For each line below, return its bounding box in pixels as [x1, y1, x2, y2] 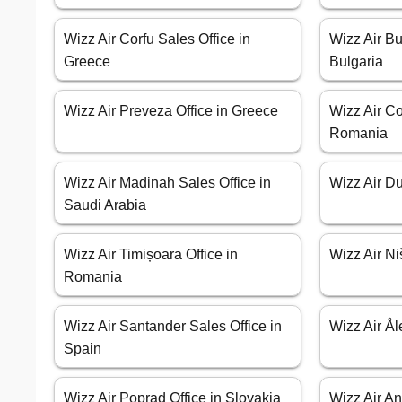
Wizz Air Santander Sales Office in [64, 319, 282, 335]
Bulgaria [329, 54, 384, 70]
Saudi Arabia [64, 197, 146, 214]
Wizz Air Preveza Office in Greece [64, 103, 278, 119]
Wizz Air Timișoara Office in [64, 247, 238, 263]
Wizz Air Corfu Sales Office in [64, 31, 250, 48]
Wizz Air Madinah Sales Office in [64, 175, 271, 191]
